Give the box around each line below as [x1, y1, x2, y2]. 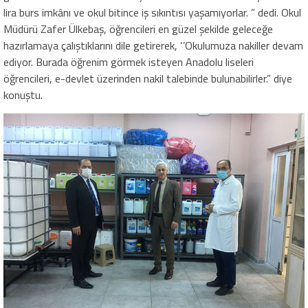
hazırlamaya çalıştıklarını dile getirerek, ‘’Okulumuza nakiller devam [3, 36, 303, 54]
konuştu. [3, 86, 43, 103]
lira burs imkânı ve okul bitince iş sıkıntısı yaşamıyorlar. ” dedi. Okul [3, 3, 301, 21]
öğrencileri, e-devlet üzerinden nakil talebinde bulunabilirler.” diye [3, 69, 292, 87]
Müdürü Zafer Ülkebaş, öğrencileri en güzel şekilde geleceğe [3, 20, 273, 37]
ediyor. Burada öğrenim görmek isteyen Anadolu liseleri [3, 53, 254, 70]
